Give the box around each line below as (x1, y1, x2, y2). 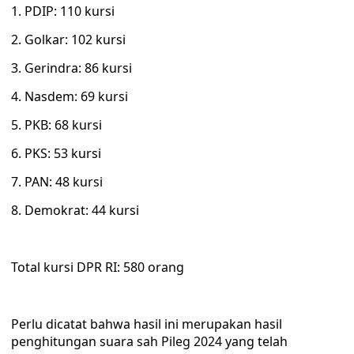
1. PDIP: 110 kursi (11, 2, 115, 20)
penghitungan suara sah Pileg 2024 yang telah (11, 333, 288, 350)
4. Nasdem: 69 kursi (11, 88, 128, 105)
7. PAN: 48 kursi (11, 173, 103, 190)
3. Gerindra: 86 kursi (11, 59, 132, 77)
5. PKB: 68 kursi (11, 116, 102, 134)
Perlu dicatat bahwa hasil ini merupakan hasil (11, 315, 282, 333)
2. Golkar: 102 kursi (11, 31, 126, 48)
